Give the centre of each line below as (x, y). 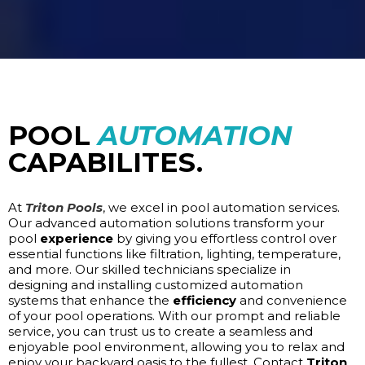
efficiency (204, 301)
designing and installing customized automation (156, 285)
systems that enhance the (90, 301)
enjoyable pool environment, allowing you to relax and (176, 347)
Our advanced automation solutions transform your (166, 223)
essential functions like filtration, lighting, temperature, (174, 254)
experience (77, 239)
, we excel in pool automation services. (221, 208)
